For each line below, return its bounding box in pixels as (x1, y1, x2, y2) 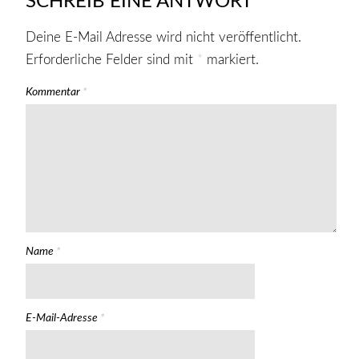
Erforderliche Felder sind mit (25, 53, 197, 67)
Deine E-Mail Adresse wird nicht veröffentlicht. (25, 30, 301, 45)
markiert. (202, 53, 259, 67)
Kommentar (25, 87, 83, 99)
